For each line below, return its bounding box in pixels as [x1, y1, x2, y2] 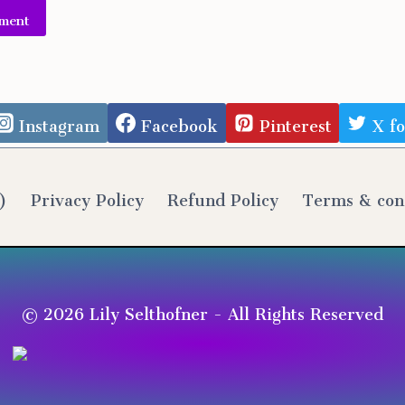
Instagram [19, 101, 100, 144]
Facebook [141, 101, 218, 144]
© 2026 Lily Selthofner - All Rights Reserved [22, 289, 383, 332]
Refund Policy [167, 175, 278, 218]
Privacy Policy [30, 175, 144, 218]
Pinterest [259, 101, 332, 144]
